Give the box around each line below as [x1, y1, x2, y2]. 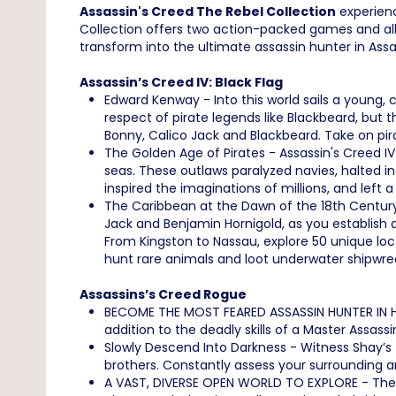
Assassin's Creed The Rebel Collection [80, 3, 336, 21]
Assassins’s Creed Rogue [80, 286, 247, 304]
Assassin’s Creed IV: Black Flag [80, 73, 283, 92]
